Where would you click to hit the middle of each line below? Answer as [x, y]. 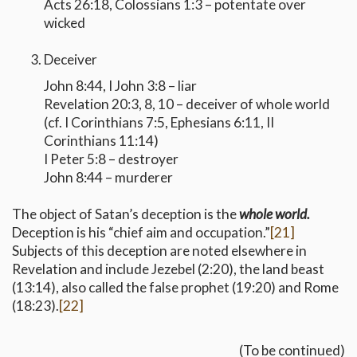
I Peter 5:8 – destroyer [111, 159]
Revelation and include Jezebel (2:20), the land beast [168, 269]
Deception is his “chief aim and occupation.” [141, 233]
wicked [65, 23]
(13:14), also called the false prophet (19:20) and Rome [175, 288]
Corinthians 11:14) [101, 141]
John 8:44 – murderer [108, 178]
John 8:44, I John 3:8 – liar [120, 86]
